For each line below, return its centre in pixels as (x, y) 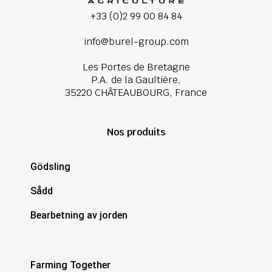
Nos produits (136, 132)
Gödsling (50, 166)
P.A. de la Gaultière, (136, 80)
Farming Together (70, 265)
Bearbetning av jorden (79, 215)
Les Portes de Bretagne (136, 67)
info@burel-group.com (136, 41)
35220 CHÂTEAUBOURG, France (136, 92)
